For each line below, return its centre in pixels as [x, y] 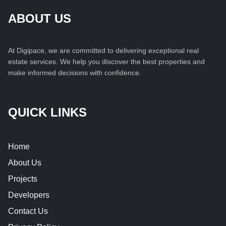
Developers [29, 195]
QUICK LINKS [47, 112]
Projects [23, 179]
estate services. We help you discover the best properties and [106, 61]
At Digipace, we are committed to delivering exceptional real [103, 50]
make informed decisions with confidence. [75, 72]
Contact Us [28, 211]
